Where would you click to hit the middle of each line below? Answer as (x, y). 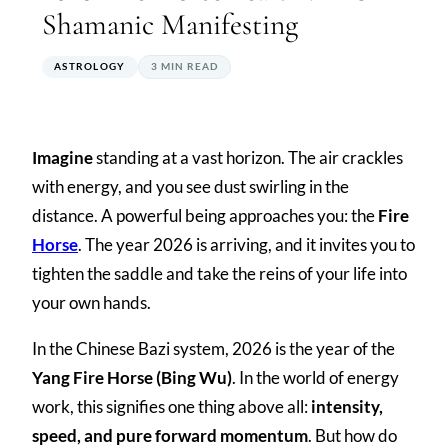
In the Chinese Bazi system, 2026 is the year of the (213, 348)
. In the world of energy (315, 377)
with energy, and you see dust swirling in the (190, 186)
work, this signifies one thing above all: (171, 406)
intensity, (347, 406)
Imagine (62, 157)
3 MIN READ (184, 66)
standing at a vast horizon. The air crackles (248, 157)
